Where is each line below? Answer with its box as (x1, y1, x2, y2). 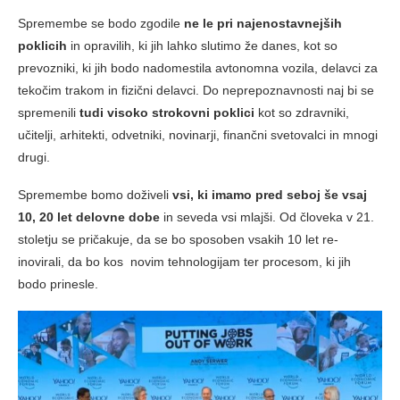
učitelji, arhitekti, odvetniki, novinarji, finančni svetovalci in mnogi (18, 128, 378, 143)
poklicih (18, 38, 67, 54)
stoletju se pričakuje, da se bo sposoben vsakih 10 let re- (18, 232, 338, 247)
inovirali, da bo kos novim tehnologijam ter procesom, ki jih (18, 254, 351, 270)
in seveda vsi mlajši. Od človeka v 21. (163, 210, 374, 225)
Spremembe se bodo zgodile (18, 16, 184, 31)
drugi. (18, 150, 50, 165)
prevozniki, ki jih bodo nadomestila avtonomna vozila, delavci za (18, 61, 378, 76)
